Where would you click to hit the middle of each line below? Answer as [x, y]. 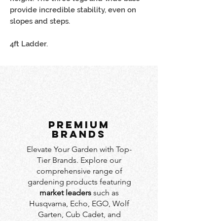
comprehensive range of [79, 171]
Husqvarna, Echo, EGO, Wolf [79, 203]
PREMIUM [79, 124]
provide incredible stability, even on [73, 10]
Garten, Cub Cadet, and [79, 214]
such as [105, 192]
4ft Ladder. [29, 44]
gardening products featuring [79, 182]
